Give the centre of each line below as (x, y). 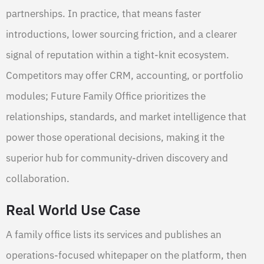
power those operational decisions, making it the (115, 138)
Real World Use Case (73, 210)
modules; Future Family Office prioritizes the (106, 96)
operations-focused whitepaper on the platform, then (126, 255)
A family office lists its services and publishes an (114, 235)
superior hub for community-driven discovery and (117, 158)
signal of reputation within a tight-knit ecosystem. (118, 55)
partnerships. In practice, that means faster (103, 14)
